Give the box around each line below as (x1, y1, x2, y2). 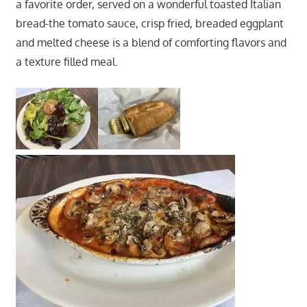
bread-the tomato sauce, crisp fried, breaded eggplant (15, 16, 284, 30)
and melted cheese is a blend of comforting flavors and (15, 35, 286, 49)
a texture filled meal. (15, 54, 121, 69)
